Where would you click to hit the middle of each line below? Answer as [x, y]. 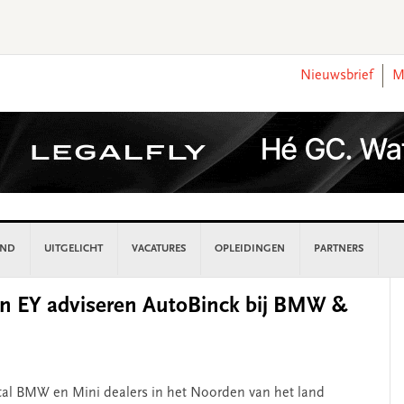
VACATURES [159, 249]
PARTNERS [339, 249]
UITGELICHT [73, 249]
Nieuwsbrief [337, 76]
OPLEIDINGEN [250, 249]
